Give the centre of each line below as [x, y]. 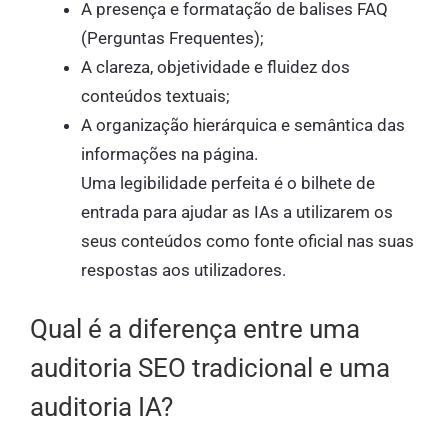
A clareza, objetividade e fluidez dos [215, 66]
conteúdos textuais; [155, 95]
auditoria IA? [101, 407]
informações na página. [169, 153]
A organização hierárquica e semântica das [243, 124]
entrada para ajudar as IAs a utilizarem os [237, 211]
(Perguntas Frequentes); [172, 37]
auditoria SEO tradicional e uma [210, 368]
